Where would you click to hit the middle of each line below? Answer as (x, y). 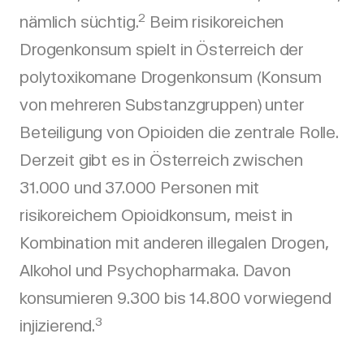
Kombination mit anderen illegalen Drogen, (174, 243)
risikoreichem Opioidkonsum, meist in (156, 215)
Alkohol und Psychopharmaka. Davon (155, 271)
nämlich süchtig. (79, 22)
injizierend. (58, 326)
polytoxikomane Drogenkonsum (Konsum (171, 77)
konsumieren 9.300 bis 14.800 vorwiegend (175, 298)
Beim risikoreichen (215, 22)
